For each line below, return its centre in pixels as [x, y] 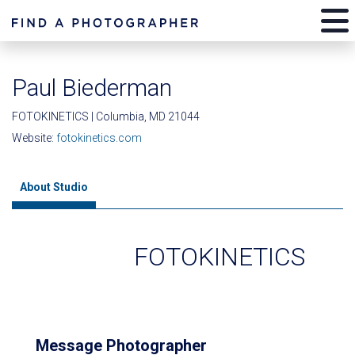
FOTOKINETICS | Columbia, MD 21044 [106, 116]
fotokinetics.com [99, 138]
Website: [34, 138]
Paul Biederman [92, 88]
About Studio [54, 187]
